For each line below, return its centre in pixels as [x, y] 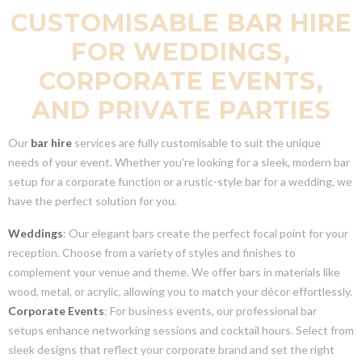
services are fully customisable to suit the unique [196, 142]
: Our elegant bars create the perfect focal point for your [206, 233]
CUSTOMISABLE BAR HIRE [181, 23]
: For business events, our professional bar [210, 310]
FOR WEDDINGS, [181, 52]
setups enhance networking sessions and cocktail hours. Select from [181, 330]
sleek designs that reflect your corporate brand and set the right [171, 349]
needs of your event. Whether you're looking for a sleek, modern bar [179, 162]
